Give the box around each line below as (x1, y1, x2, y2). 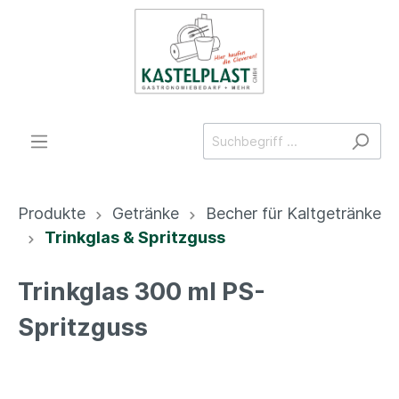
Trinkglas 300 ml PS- (18, 277, 265, 307)
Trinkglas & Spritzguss (45, 228, 225, 248)
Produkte (18, 204, 85, 224)
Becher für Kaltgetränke (206, 204, 381, 224)
